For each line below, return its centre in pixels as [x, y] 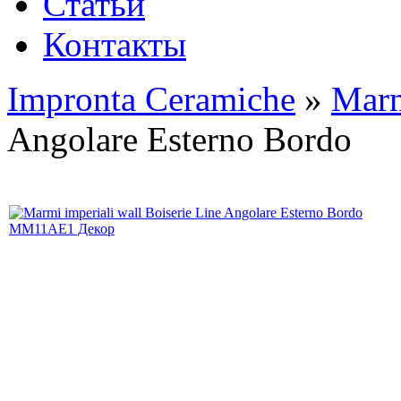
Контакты [115, 44]
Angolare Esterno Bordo [179, 139]
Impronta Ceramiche [151, 99]
